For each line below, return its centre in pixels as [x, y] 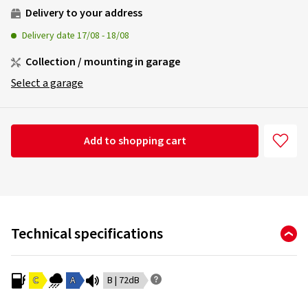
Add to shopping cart [135, 141]
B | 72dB [123, 280]
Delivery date [49, 36]
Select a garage [47, 83]
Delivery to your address [83, 13]
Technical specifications [87, 234]
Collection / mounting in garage [102, 62]
